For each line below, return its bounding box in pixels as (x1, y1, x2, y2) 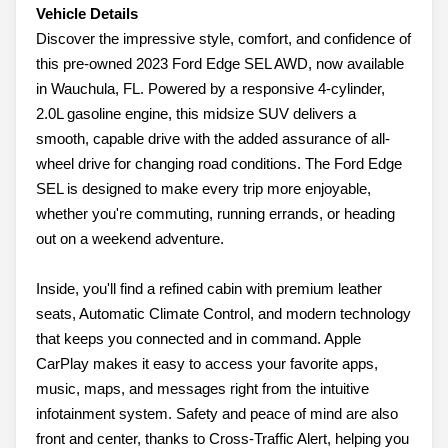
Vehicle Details (36, 5, 138, 23)
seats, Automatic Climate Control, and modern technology (36, 305, 411, 323)
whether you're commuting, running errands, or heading (36, 205, 395, 223)
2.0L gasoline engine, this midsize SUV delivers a (36, 105, 356, 123)
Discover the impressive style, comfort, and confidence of (36, 30, 411, 48)
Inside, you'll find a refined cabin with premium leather (36, 280, 382, 298)
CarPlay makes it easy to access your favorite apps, (36, 355, 378, 373)
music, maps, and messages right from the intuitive (36, 380, 369, 398)
